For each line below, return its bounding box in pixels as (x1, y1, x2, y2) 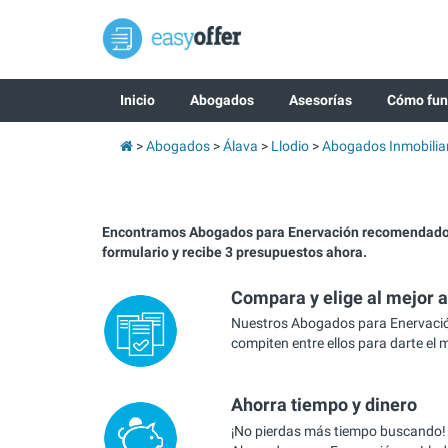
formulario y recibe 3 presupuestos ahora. (102, 244, 367, 260)
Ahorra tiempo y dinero (230, 394, 417, 416)
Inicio (119, 92, 155, 108)
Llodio (270, 138, 309, 154)
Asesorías (288, 92, 352, 108)
